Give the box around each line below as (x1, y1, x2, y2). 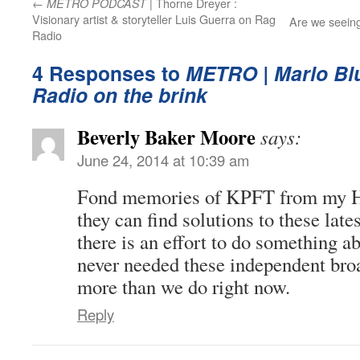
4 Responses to (32, 58, 186, 88)
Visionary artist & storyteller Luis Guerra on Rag (32, 10, 276, 27)
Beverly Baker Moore (77, 121, 256, 151)
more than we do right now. (77, 272, 290, 300)
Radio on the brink (32, 80, 207, 109)
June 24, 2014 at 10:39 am (77, 149, 249, 170)
